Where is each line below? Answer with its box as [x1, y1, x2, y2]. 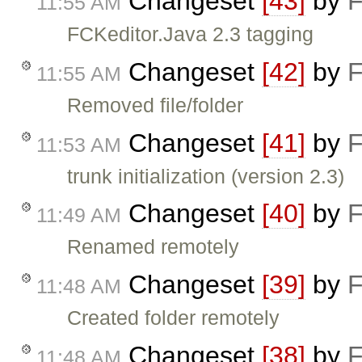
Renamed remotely [67, 235, 240, 259]
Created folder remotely [67, 306, 280, 330]
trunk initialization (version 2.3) [67, 164, 345, 187]
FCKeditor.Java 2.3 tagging [67, 23, 314, 46]
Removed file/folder [67, 93, 244, 116]
